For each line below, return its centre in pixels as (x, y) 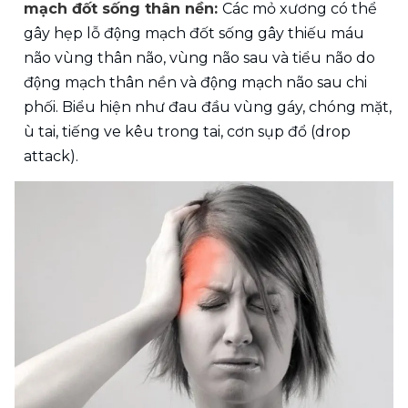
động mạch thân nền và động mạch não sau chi (195, 82)
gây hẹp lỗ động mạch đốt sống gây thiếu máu (194, 33)
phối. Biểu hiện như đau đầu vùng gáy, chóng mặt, (208, 107)
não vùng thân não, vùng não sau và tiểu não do (199, 57)
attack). (51, 156)
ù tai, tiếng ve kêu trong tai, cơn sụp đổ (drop (187, 131)
